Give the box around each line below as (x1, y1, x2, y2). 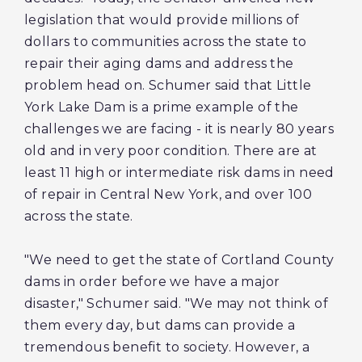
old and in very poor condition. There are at (24, 143, 318, 158)
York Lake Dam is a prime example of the (24, 99, 299, 115)
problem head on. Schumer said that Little (24, 78, 312, 93)
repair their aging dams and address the (24, 56, 294, 71)
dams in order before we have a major (24, 274, 280, 289)
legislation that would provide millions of (24, 12, 300, 27)
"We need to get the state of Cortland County (24, 252, 335, 267)
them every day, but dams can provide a (24, 318, 296, 333)
